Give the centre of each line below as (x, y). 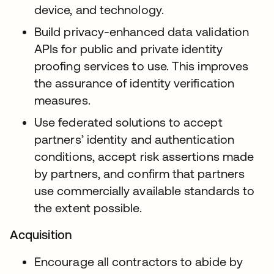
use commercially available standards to (145, 191)
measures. (62, 100)
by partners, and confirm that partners (140, 173)
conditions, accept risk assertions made (144, 156)
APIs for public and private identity (128, 49)
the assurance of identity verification (135, 83)
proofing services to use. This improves (142, 66)
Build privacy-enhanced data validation (142, 31)
